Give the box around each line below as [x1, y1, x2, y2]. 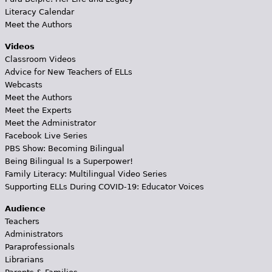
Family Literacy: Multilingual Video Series [4, 169, 167, 178]
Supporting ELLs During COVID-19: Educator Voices [4, 182, 204, 191]
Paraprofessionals [4, 242, 75, 251]
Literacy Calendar [4, 7, 74, 16]
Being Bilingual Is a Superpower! [4, 156, 133, 166]
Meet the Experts [4, 105, 72, 115]
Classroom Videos [4, 54, 76, 64]
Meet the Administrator [4, 118, 96, 127]
